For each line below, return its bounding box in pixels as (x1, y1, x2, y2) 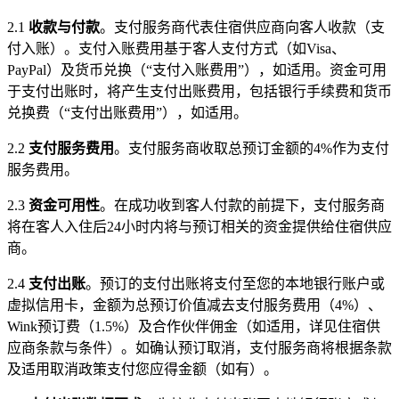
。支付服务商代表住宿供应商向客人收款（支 (100, 19, 385, 35)
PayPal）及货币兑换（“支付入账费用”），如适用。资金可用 (7, 61, 387, 77)
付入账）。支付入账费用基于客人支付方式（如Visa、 (7, 40, 346, 56)
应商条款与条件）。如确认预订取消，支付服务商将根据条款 (7, 339, 392, 355)
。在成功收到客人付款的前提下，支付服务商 (100, 197, 385, 213)
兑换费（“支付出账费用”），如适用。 (7, 104, 248, 120)
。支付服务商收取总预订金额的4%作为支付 (114, 140, 389, 156)
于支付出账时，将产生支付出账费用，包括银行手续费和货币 (7, 83, 392, 99)
